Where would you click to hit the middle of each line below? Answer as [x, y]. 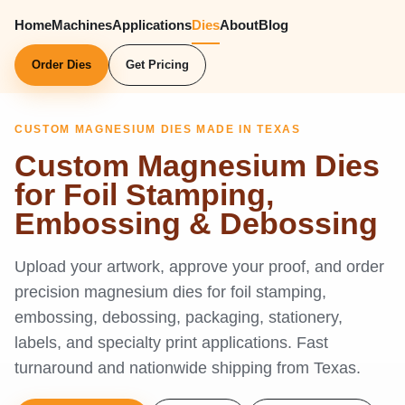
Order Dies [61, 65]
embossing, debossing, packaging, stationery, [179, 317]
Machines [82, 25]
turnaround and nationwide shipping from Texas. [188, 368]
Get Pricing [157, 65]
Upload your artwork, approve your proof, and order [199, 267]
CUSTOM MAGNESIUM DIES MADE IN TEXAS [158, 129]
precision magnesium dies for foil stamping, [170, 292]
